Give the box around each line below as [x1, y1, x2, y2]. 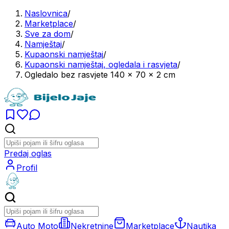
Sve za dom [25, 29, 71, 39]
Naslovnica [25, 8, 67, 18]
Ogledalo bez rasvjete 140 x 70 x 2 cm [25, 70, 175, 80]
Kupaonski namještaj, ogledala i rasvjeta [25, 59, 177, 70]
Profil [16, 163, 37, 173]
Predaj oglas [4, 148, 52, 158]
